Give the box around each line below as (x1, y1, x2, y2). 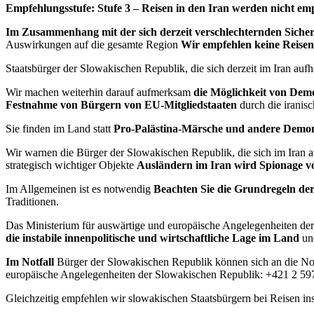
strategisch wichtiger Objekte (6, 159, 137, 172)
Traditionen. (6, 196, 59, 208)
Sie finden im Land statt (6, 123, 114, 135)
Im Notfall (6, 256, 54, 268)
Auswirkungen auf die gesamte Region (6, 39, 181, 51)
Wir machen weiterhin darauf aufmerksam (6, 86, 193, 99)
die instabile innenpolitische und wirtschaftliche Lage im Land (6, 232, 302, 245)
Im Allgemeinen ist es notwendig (6, 183, 153, 196)
